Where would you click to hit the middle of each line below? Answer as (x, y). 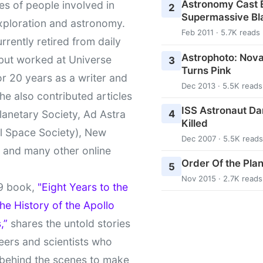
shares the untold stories (69, 223)
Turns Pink (206, 70)
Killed (194, 123)
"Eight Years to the (83, 187)
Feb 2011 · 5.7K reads (220, 33)
